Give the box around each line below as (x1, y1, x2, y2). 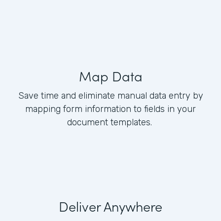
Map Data (78, 66, 143, 85)
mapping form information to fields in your (25, 104, 196, 115)
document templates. (67, 117, 154, 128)
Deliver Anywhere (59, 196, 162, 216)
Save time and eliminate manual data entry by (18, 90, 203, 102)
